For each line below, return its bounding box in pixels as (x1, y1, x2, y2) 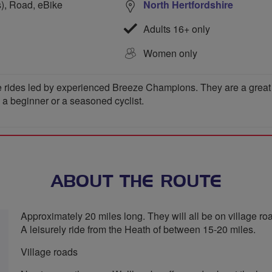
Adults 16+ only (141, 21, 210, 36)
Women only (143, 46, 197, 60)
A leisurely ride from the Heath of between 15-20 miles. (21, 222, 256, 236)
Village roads (21, 245, 78, 259)
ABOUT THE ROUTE (50, 174, 222, 191)
